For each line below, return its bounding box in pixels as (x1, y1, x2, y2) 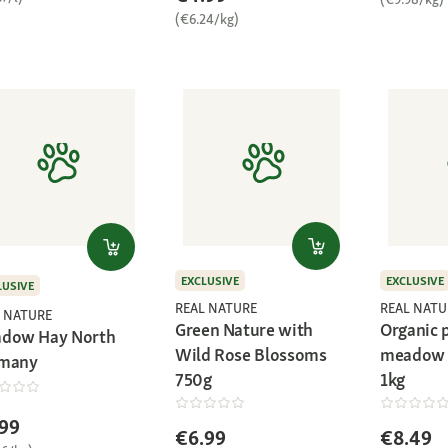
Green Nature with (175, 317, 313, 341)
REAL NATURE (175, 298, 257, 317)
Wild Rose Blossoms (175, 342, 327, 366)
